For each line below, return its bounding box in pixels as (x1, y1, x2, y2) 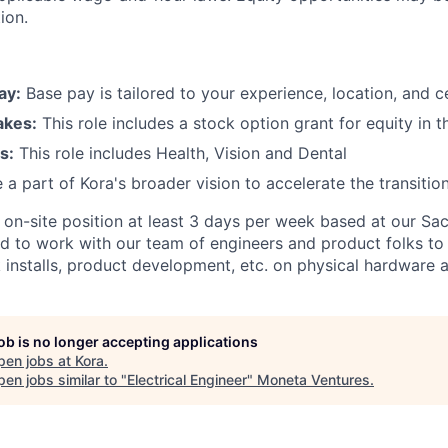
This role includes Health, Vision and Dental (14, 142, 347, 163)
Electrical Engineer (127, 370, 247, 388)
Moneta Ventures (257, 370, 370, 388)
